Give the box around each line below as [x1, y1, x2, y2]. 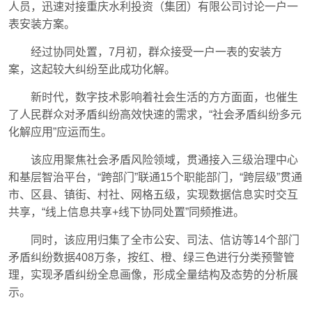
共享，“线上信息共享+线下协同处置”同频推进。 [8, 206, 244, 218]
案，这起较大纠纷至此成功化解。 [8, 63, 175, 75]
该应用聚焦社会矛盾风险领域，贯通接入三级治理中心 [31, 154, 298, 166]
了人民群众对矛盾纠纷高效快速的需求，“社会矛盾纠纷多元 [8, 109, 302, 120]
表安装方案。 [8, 18, 75, 30]
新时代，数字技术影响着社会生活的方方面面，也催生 [31, 91, 298, 103]
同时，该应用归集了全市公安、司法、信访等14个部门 [31, 234, 299, 246]
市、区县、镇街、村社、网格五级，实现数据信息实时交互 [8, 189, 298, 201]
